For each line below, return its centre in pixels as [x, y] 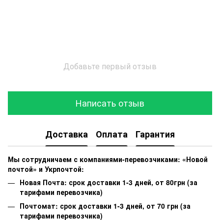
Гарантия [155, 134]
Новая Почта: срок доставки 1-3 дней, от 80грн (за [109, 182]
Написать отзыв [110, 103]
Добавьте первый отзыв [110, 66]
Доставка [67, 134]
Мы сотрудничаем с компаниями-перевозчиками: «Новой [108, 159]
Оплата [112, 134]
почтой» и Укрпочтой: [46, 169]
